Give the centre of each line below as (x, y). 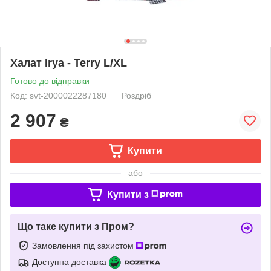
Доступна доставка (69, 262)
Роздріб (136, 95)
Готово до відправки (50, 81)
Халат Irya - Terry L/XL (69, 63)
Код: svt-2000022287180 (58, 95)
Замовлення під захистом (84, 245)
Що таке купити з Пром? (76, 226)
